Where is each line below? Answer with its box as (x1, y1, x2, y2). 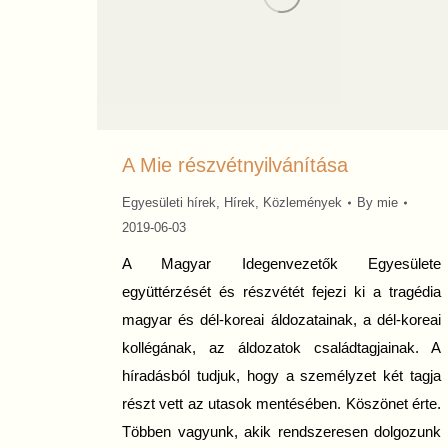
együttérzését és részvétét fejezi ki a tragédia (122, 283, 441, 301)
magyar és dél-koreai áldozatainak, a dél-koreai (122, 311, 441, 329)
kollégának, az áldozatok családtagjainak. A (122, 339, 441, 357)
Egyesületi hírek (122, 195, 216, 211)
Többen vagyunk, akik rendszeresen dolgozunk (122, 423, 441, 441)
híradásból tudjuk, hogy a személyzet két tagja (122, 367, 441, 385)
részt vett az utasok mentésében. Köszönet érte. (122, 395, 441, 413)
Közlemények (263, 195, 342, 211)
